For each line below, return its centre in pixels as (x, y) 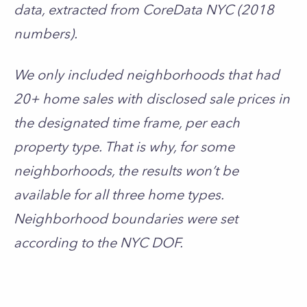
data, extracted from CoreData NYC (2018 (144, 10)
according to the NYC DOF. (100, 243)
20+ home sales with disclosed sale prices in (152, 99)
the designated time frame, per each (127, 123)
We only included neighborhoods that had (147, 75)
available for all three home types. (119, 195)
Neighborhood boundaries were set (126, 219)
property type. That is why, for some (124, 147)
